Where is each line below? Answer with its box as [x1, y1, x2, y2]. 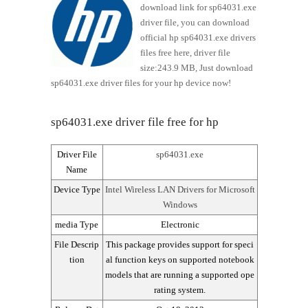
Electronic [160, 219, 199, 230]
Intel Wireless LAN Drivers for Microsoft [104, 184, 255, 195]
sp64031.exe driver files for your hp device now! [50, 78, 231, 89]
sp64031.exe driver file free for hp [50, 115, 219, 129]
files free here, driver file [140, 47, 230, 58]
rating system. [154, 285, 206, 296]
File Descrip [54, 239, 99, 250]
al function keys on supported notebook [105, 254, 254, 265]
